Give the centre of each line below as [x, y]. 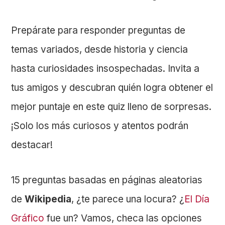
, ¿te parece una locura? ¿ [128, 199]
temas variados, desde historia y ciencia [100, 50]
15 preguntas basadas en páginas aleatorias [107, 180]
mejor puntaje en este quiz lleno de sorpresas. [111, 107]
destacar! [32, 145]
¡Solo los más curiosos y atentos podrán [100, 126]
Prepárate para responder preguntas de [98, 31]
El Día [197, 199]
